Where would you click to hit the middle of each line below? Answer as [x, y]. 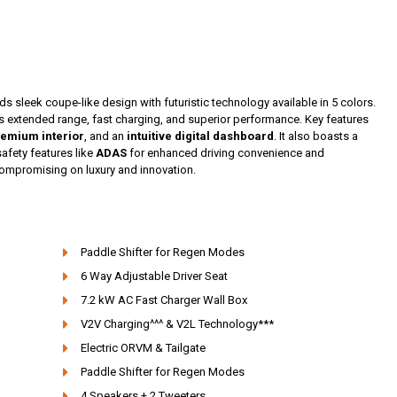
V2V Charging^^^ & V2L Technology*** [177, 324]
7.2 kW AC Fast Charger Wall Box [163, 300]
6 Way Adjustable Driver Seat [154, 276]
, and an [105, 136]
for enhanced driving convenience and [226, 153]
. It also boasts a [316, 136]
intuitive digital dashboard [200, 136]
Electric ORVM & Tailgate [143, 348]
